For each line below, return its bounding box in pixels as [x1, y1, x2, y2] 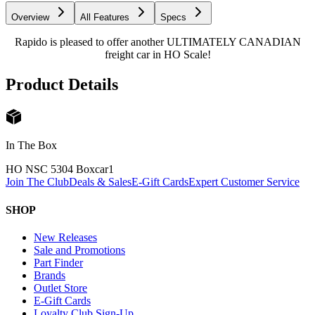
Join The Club [6, 176, 69, 188]
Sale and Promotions [34, 243, 125, 256]
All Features [80, 12, 129, 23]
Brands [34, 269, 65, 281]
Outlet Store [34, 281, 87, 294]
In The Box [6, 139, 57, 152]
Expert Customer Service [188, 176, 300, 188]
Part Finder [34, 256, 83, 269]
